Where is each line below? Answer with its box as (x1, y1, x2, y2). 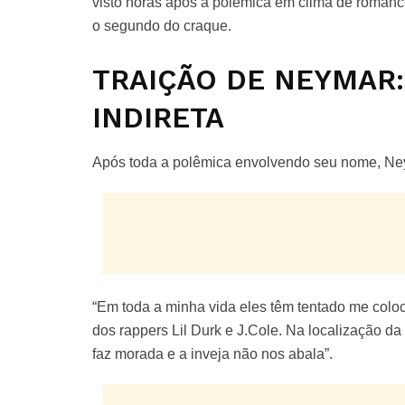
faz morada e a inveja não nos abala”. (92, 346, 333, 363)
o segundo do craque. (92, 17, 231, 33)
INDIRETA (92, 100, 224, 135)
